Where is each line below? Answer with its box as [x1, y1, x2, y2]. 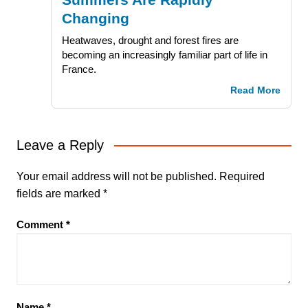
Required [219, 170, 265, 183]
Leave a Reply [16, 137, 104, 153]
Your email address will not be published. [16, 170, 217, 183]
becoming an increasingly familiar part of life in [61, 49, 267, 61]
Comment [16, 219, 66, 231]
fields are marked [16, 188, 103, 200]
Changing [61, 10, 129, 27]
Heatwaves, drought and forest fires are [61, 34, 239, 47]
